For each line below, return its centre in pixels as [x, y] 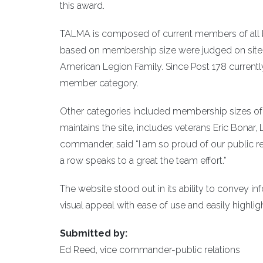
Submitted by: [94, 233]
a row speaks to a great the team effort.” [143, 161]
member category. [99, 83]
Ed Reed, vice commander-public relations [150, 250]
